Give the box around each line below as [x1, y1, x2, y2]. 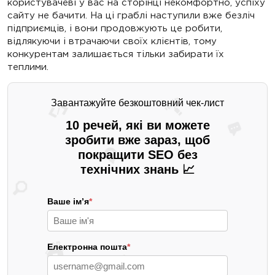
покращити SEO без [77, 148, 198, 162]
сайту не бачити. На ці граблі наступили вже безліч [7, 10, 255, 21]
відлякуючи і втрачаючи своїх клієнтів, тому [7, 36, 217, 47]
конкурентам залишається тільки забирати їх [7, 48, 224, 60]
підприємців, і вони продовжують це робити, [7, 23, 222, 34]
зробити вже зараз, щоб [65, 133, 210, 147]
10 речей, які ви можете [65, 118, 210, 133]
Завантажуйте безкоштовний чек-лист [51, 98, 224, 109]
